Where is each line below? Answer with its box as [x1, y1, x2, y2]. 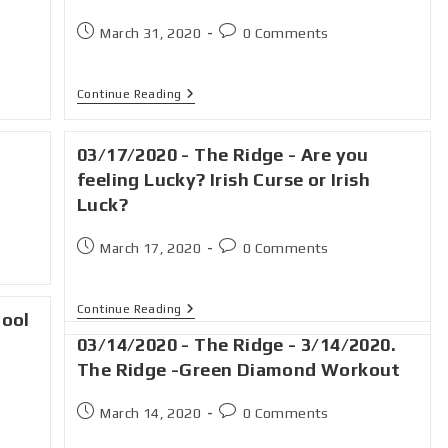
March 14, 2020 [100, 405, 202, 421]
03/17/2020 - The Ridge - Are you [77, 144, 369, 165]
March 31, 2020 [100, 25, 202, 41]
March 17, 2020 [100, 240, 202, 256]
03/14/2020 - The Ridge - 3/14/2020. [77, 334, 397, 355]
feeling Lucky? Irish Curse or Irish [77, 169, 371, 190]
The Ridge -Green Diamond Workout [77, 359, 401, 380]
